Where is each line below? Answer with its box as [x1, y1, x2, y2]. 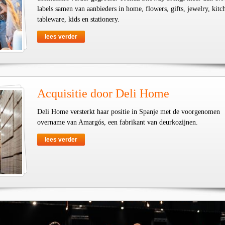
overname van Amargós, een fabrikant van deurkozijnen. [37, 119, 198, 126]
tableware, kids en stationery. [37, 16, 120, 23]
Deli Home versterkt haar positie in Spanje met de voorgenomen [37, 108, 220, 116]
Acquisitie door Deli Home [37, 87, 169, 100]
